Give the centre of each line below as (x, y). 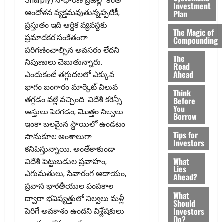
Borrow (185, 116)
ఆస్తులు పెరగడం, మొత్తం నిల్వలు (74, 111)
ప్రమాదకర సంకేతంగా (56, 37)
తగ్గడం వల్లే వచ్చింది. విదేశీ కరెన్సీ (74, 99)
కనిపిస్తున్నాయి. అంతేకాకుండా (70, 149)
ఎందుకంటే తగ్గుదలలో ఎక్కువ (70, 74)
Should (184, 203)
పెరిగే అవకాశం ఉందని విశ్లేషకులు (75, 211)
